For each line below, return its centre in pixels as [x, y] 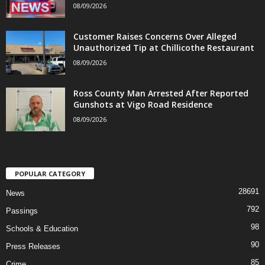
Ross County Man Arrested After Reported [161, 93]
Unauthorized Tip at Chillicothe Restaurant [164, 47]
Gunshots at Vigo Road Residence [143, 104]
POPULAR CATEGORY [50, 174]
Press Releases [33, 247]
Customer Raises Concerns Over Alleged [155, 36]
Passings [22, 211]
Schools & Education [42, 229]
